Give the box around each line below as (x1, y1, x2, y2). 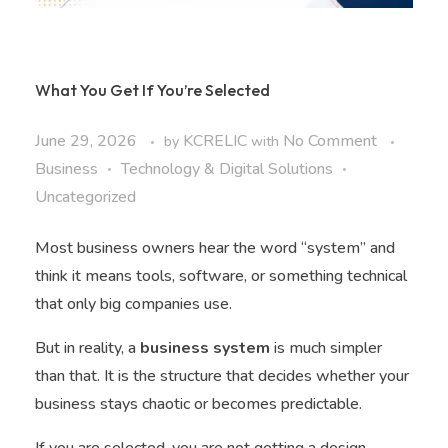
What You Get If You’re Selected (35, 79, 270, 100)
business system (140, 336, 270, 359)
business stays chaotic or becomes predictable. (35, 392, 362, 415)
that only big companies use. (35, 292, 232, 315)
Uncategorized (35, 185, 136, 208)
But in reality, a (35, 336, 140, 359)
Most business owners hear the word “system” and (35, 236, 395, 259)
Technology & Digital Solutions (121, 157, 333, 180)
